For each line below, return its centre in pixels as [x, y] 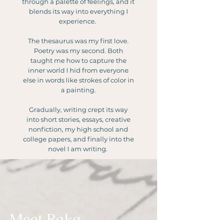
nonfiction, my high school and [78, 129]
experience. [78, 21]
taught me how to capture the [78, 60]
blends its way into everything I [78, 11]
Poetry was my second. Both [78, 51]
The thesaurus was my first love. [78, 41]
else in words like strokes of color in [78, 80]
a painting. [78, 90]
